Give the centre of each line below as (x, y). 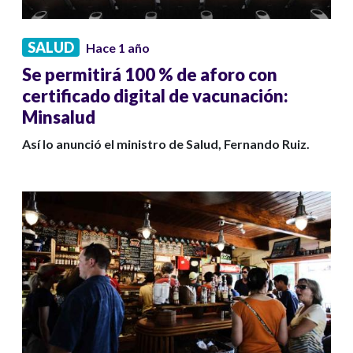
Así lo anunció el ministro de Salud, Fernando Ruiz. (166, 144)
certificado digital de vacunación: (155, 96)
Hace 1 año (118, 48)
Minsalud (59, 117)
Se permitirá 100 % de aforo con (150, 75)
